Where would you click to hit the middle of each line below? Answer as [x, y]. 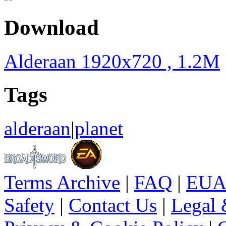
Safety [29, 205]
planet [99, 129]
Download [51, 27]
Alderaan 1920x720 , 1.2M [112, 61]
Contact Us [113, 205]
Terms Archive [62, 183]
